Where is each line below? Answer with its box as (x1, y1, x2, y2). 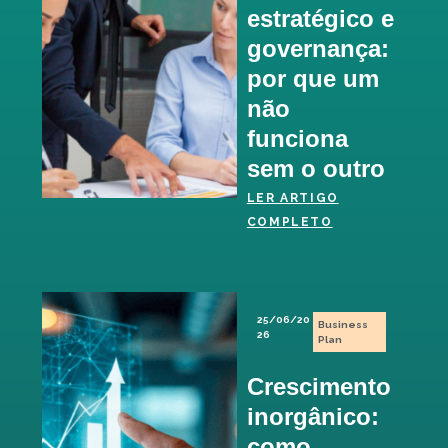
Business (317, 318, 368, 330)
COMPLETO (246, 214, 333, 229)
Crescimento (246, 372, 391, 400)
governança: (246, 34, 389, 62)
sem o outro (246, 154, 392, 182)
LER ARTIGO (246, 190, 339, 205)
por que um (246, 64, 379, 92)
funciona (246, 124, 348, 152)
